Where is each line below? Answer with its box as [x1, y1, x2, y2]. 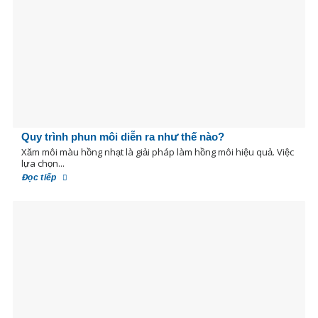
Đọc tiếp [21, 172, 60, 182]
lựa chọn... [21, 157, 65, 170]
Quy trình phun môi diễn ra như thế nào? [21, 131, 224, 143]
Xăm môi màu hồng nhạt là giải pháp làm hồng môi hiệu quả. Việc [21, 146, 294, 159]
